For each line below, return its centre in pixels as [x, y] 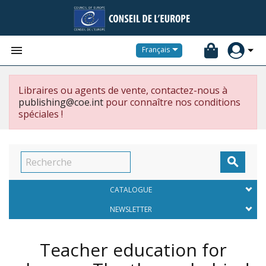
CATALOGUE [131, 190]
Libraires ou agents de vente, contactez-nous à [123, 90]
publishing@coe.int [61, 102]
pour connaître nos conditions [172, 102]
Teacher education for [133, 250]
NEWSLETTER [131, 209]
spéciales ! [41, 114]
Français [156, 50]
